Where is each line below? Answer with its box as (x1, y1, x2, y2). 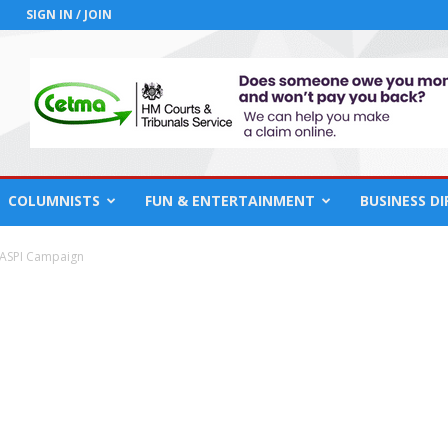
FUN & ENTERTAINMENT (145, 191, 315, 210)
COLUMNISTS (8, 191, 100, 210)
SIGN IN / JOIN (26, 6, 112, 23)
